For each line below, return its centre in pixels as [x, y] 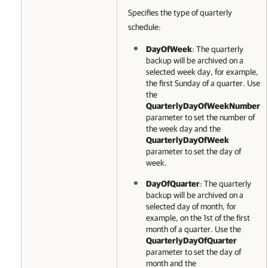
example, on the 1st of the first [198, 218]
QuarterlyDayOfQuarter [191, 240]
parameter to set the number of [200, 117]
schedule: [144, 27]
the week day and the [183, 129]
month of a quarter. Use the [194, 229]
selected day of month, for [191, 206]
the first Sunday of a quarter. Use [203, 83]
